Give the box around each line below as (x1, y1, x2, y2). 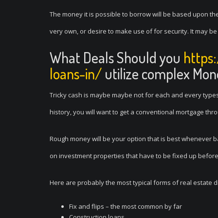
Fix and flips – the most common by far (69, 202, 182, 211)
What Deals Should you (50, 48, 183, 67)
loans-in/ (50, 64, 102, 83)
